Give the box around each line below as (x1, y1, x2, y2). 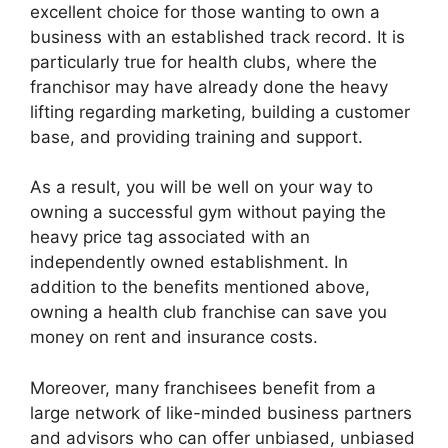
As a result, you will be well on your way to (30, 177, 373, 198)
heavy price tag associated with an (30, 227, 310, 248)
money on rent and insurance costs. (30, 327, 323, 348)
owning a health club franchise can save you (30, 302, 387, 323)
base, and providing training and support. (30, 126, 363, 147)
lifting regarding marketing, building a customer (30, 101, 410, 122)
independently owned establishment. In (30, 252, 348, 273)
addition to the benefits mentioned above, (30, 277, 370, 298)
